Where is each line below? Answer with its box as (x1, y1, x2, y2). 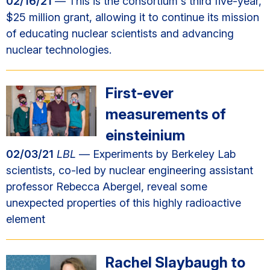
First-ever (105, 84, 174, 102)
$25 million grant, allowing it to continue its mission (6, 11, 259, 24)
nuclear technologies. (6, 43, 111, 56)
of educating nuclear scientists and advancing (6, 27, 234, 40)
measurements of (105, 105, 226, 123)
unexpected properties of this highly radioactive (6, 196, 241, 209)
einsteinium (105, 127, 185, 144)
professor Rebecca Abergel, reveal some (6, 180, 207, 193)
